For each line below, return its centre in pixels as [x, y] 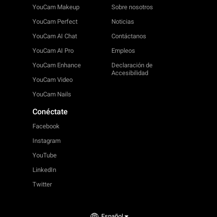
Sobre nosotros [132, 7]
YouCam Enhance [57, 65]
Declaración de [132, 65]
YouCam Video [53, 79]
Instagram [47, 140]
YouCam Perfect [55, 21]
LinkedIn [45, 170]
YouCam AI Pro [53, 50]
